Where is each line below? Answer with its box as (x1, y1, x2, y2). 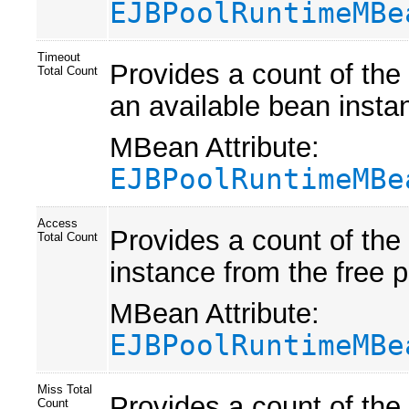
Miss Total (37, 382, 92, 396)
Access (37, 215, 78, 230)
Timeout (37, 49, 80, 64)
